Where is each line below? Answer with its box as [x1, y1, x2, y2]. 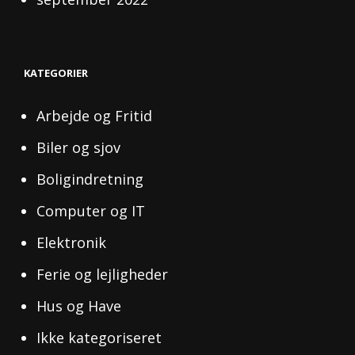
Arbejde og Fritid [36, 106, 153, 126]
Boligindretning [36, 170, 144, 189]
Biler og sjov [36, 138, 121, 158]
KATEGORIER [24, 66, 88, 81]
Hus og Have [36, 296, 122, 316]
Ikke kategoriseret [36, 328, 162, 348]
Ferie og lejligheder [36, 265, 169, 284]
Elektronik [36, 233, 107, 253]
